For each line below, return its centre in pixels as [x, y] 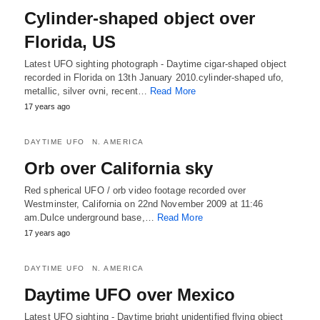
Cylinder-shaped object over [140, 18]
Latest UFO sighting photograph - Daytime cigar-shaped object [156, 64]
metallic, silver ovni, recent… [87, 91]
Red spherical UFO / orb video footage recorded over [135, 190]
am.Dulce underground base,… [91, 217]
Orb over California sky [119, 168]
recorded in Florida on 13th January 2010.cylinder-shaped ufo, [154, 77]
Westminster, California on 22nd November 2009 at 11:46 [144, 204]
